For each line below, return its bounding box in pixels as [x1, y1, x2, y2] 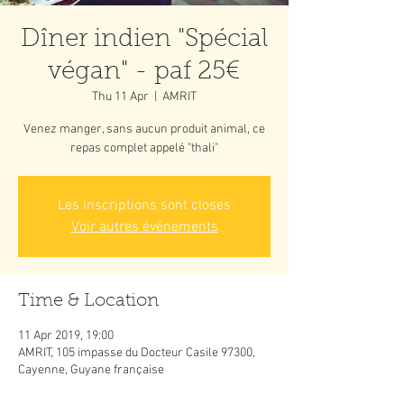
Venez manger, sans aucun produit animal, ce [23, 122, 265, 137]
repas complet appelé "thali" [70, 141, 218, 156]
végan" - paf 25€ [48, 60, 241, 85]
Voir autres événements [70, 218, 218, 236]
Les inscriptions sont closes [58, 197, 231, 215]
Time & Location [18, 292, 159, 310]
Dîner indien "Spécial [21, 27, 268, 52]
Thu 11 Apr [92, 89, 149, 105]
